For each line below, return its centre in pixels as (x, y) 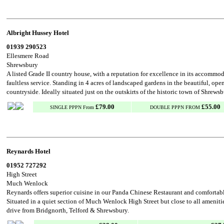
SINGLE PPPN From (72, 107)
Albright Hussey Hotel (38, 33)
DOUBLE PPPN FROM (176, 107)
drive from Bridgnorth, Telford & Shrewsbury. (68, 210)
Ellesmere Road (28, 56)
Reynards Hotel (28, 151)
